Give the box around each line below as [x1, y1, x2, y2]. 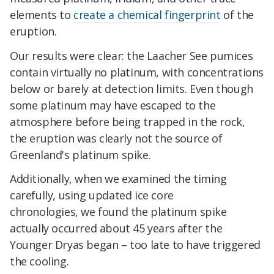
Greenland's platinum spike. [10, 147, 151, 162]
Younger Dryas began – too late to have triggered [10, 237, 261, 253]
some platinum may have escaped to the [10, 97, 216, 113]
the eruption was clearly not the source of [10, 130, 223, 146]
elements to [10, 7, 74, 22]
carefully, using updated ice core [10, 188, 174, 203]
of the [220, 7, 254, 22]
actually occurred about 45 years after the [10, 221, 223, 236]
